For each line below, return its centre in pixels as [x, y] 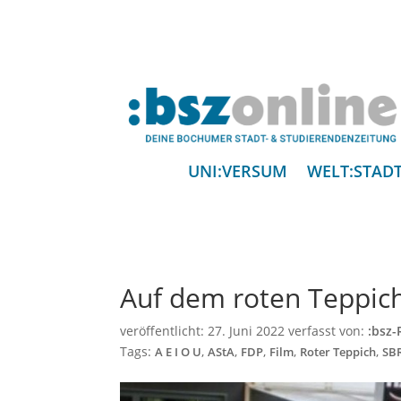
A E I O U [179, 353]
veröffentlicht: [164, 331]
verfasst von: [327, 331]
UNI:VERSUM [237, 171]
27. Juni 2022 [247, 331]
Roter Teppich [338, 353]
